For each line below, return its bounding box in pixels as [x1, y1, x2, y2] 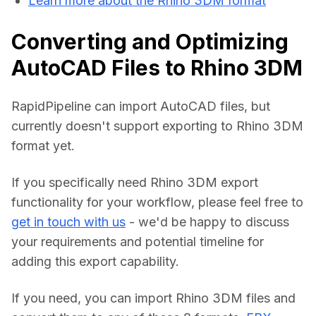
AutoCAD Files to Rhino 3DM [11, 55, 303, 81]
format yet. [11, 138, 75, 154]
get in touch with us [11, 214, 126, 230]
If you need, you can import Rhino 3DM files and [11, 291, 296, 306]
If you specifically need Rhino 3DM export [11, 175, 258, 190]
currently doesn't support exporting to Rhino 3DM [11, 119, 303, 134]
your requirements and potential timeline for [11, 234, 264, 250]
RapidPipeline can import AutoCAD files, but [11, 99, 270, 114]
